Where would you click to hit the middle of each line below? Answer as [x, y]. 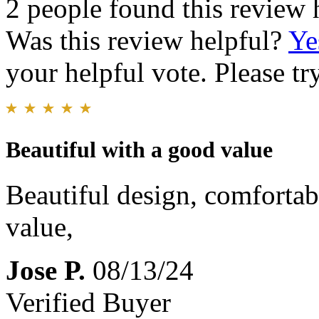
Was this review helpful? [147, 41]
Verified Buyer [88, 302]
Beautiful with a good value [139, 149]
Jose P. [46, 270]
